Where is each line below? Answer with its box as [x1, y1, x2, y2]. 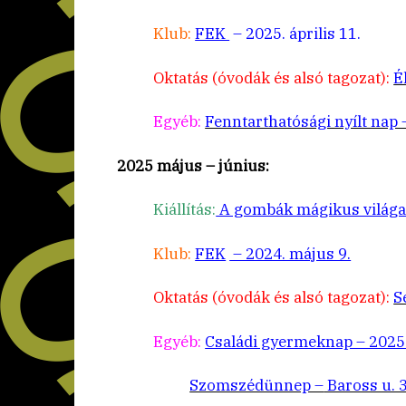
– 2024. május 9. [229, 243, 352, 264]
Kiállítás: [153, 199, 217, 220]
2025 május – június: [117, 155, 270, 176]
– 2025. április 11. [229, 24, 362, 44]
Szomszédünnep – [189, 375, 324, 396]
